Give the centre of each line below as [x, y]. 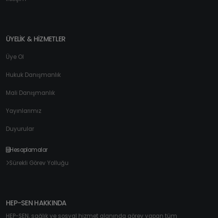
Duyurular [20, 129]
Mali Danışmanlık [30, 93]
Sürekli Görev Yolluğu [39, 163]
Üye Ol [15, 57]
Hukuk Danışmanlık [33, 75]
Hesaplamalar [29, 150]
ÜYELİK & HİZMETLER [36, 39]
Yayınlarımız [24, 111]
